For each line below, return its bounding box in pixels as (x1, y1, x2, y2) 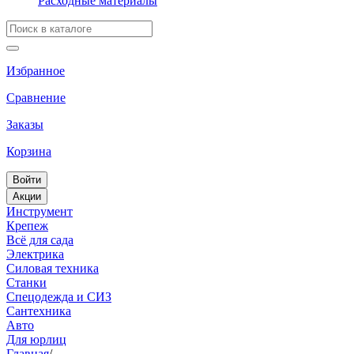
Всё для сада (6, 233, 73, 247)
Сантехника (6, 304, 71, 318)
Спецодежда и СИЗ (6, 290, 111, 303)
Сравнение (6, 91, 66, 104)
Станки (6, 276, 47, 289)
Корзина (6, 145, 51, 158)
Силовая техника (6, 262, 99, 275)
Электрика (6, 247, 64, 261)
